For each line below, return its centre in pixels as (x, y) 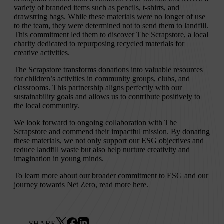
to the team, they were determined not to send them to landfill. (111, 26)
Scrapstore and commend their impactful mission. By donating (112, 132)
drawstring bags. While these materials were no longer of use (110, 17)
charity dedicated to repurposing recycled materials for (99, 44)
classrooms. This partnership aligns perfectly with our (98, 88)
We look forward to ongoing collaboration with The (95, 123)
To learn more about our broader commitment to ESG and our (111, 176)
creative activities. (42, 53)
